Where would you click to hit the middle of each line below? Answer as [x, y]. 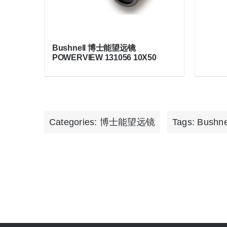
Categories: [74, 122]
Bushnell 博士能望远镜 [94, 48]
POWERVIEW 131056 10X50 [104, 58]
